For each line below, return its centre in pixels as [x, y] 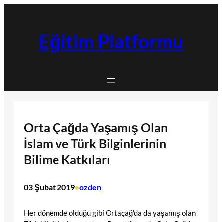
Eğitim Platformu [111, 42]
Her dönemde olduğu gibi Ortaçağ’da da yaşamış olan [110, 213]
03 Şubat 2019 [49, 187]
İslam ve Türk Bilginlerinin [95, 143]
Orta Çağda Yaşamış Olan [96, 127]
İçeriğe [15, 9]
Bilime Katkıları [67, 159]
